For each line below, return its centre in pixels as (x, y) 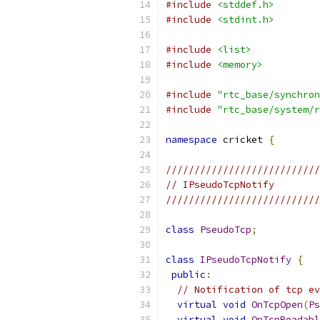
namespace (191, 140)
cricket (243, 140)
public (189, 275)
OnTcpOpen (277, 305)
